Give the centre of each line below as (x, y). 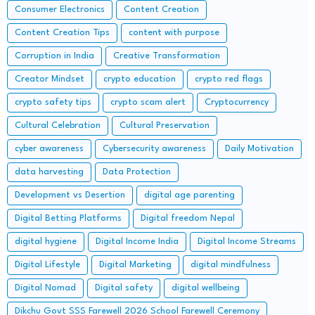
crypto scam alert (148, 102)
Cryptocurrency (237, 102)
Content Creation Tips (62, 32)
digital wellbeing (206, 288)
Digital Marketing (135, 264)
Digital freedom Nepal (188, 218)
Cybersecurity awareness (154, 148)
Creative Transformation (167, 56)
